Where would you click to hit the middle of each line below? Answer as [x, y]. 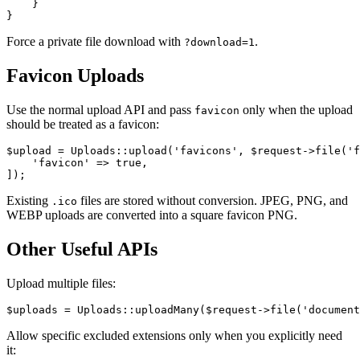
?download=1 [219, 42]
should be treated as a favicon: [83, 124]
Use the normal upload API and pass [100, 109]
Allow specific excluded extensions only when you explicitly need [174, 335]
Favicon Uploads [75, 75]
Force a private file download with [95, 41]
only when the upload [296, 109]
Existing [29, 200]
